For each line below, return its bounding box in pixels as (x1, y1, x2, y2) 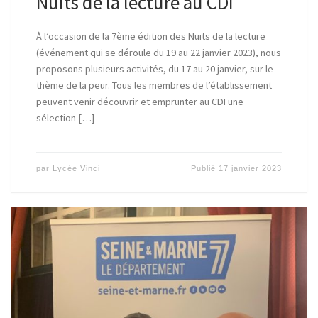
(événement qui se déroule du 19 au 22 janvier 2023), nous (35, 45, 281, 59)
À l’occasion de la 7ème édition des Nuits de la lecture (35, 29, 265, 43)
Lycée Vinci (52, 164, 100, 173)
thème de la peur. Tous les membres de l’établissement (35, 78, 272, 92)
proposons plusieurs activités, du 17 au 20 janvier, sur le (35, 62, 273, 75)
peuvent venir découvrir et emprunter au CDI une (35, 94, 243, 108)
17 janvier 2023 (219, 164, 283, 173)
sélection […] (35, 111, 94, 124)
